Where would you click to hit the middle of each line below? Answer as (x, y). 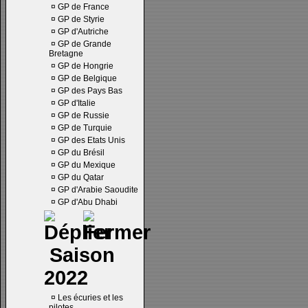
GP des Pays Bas (90, 91)
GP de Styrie (81, 19)
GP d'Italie (77, 103)
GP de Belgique (87, 78)
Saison (79, 255)
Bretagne (66, 54)
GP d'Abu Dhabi (88, 202)
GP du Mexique (87, 165)
